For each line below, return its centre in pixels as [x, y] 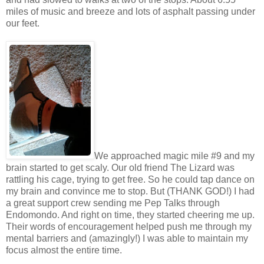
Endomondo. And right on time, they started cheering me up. [130, 214]
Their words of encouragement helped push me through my [129, 226]
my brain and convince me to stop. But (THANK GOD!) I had [130, 191]
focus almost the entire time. [64, 250]
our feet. [23, 23]
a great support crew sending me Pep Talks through [113, 203]
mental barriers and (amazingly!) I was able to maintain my [127, 238]
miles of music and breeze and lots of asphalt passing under [131, 11]
